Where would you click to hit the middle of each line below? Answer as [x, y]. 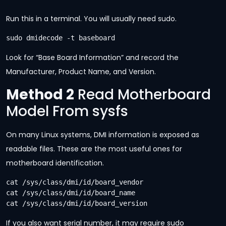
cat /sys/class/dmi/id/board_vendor [75, 182]
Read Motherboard [143, 94]
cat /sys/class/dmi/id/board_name [71, 193]
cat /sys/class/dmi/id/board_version [77, 204]
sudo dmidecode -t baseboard [61, 38]
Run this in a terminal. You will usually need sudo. [91, 18]
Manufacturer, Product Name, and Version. [81, 72]
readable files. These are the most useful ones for [94, 149]
